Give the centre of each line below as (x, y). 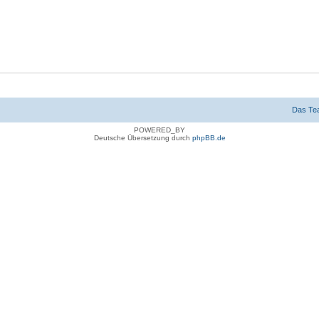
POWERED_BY (159, 130)
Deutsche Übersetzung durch (143, 137)
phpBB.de (209, 137)
